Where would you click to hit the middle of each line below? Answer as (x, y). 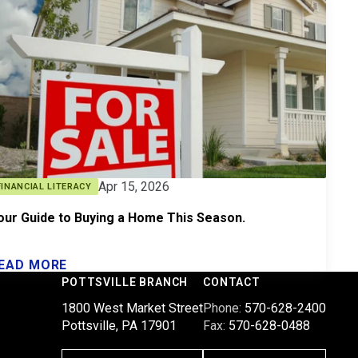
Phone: (224, 308)
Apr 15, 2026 (133, 186)
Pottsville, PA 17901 (119, 326)
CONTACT (232, 282)
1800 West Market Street (132, 308)
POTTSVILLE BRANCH (125, 282)
